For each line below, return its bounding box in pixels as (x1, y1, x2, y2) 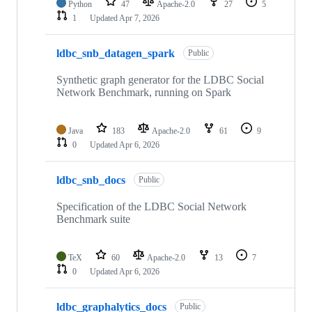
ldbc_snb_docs (56, 173, 125, 186)
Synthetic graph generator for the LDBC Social (56, 74, 264, 86)
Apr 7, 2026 (119, 13, 159, 24)
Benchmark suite (56, 213, 130, 226)
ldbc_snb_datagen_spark (56, 47, 175, 59)
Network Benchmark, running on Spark (56, 86, 231, 99)
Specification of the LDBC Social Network (56, 201, 247, 213)
